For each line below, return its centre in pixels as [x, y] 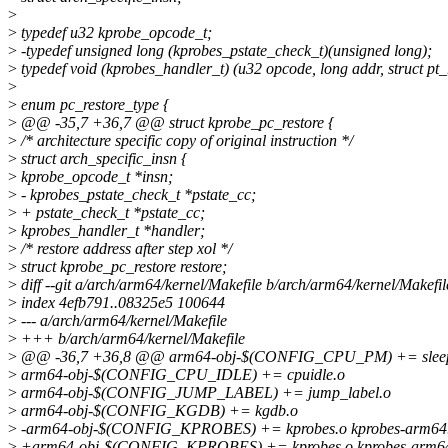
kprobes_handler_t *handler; [111, 231]
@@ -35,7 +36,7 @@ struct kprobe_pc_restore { [175, 123]
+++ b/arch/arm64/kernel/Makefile [131, 339]
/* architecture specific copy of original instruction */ [185, 141]
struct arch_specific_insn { [102, 159]
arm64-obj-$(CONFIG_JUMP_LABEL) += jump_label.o [204, 393]
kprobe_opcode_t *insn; [95, 177]
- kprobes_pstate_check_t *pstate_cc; [136, 195]
